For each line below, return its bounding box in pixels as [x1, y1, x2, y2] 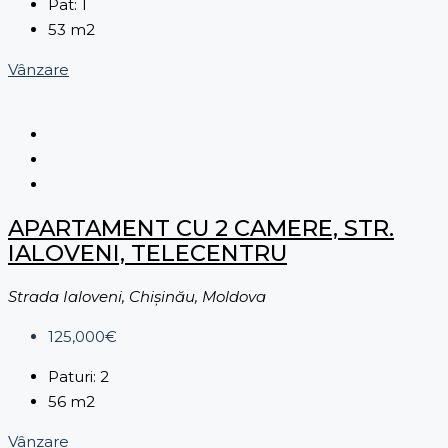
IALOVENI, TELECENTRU [8, 238, 287, 267]
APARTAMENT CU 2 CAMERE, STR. [8, 213, 394, 242]
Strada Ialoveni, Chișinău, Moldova [8, 287, 266, 307]
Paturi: [48, 367, 96, 387]
